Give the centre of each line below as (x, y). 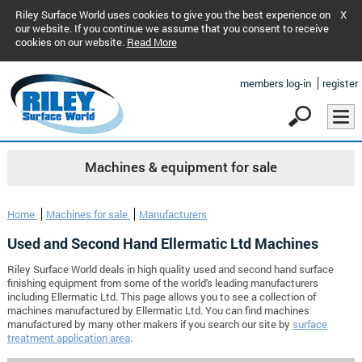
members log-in (276, 83)
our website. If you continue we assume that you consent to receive (172, 28)
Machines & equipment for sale (181, 168)
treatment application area (68, 338)
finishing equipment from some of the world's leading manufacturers (162, 283)
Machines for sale (88, 215)
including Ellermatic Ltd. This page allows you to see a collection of (161, 297)
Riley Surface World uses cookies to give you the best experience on (173, 15)
